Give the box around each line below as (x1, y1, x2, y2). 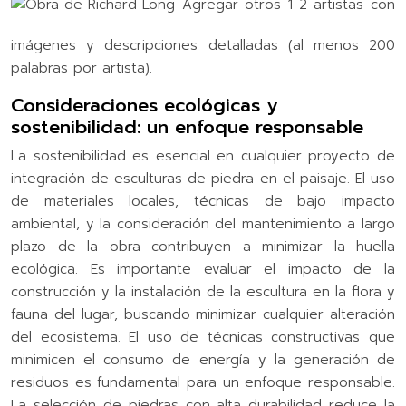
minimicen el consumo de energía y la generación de (11, 349, 395, 370)
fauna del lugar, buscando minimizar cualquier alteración (11, 304, 395, 324)
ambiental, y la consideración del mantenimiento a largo (11, 213, 395, 234)
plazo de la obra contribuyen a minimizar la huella (11, 236, 395, 256)
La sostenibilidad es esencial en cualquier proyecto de (11, 145, 395, 166)
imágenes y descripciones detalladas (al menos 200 (11, 34, 395, 55)
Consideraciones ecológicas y (11, 91, 277, 119)
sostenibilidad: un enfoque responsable (11, 112, 363, 140)
